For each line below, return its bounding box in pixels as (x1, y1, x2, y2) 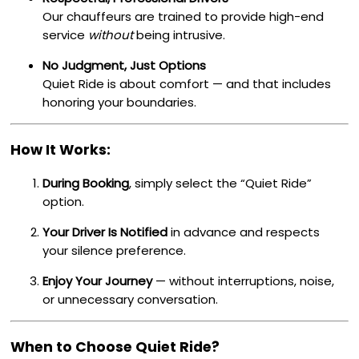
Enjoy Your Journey (42, 272, 153, 290)
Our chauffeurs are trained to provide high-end (42, 7, 325, 25)
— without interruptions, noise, (152, 272, 335, 290)
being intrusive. (133, 26, 226, 43)
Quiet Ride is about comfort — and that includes (42, 75, 332, 92)
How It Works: (10, 139, 111, 159)
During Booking (42, 175, 130, 192)
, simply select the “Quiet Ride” (129, 175, 313, 192)
